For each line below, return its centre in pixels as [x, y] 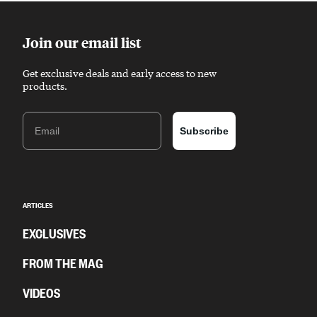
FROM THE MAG [63, 263]
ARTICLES [38, 204]
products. [45, 86]
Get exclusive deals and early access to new [120, 73]
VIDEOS [41, 292]
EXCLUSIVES [54, 233]
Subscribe [204, 131]
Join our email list [82, 42]
